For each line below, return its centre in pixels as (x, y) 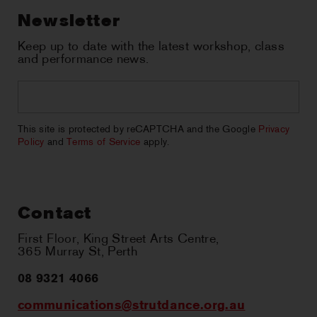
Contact (55, 215)
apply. (155, 143)
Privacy (274, 130)
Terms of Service (104, 143)
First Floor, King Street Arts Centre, (119, 240)
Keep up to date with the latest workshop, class (151, 47)
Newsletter (69, 22)
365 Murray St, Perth (78, 253)
